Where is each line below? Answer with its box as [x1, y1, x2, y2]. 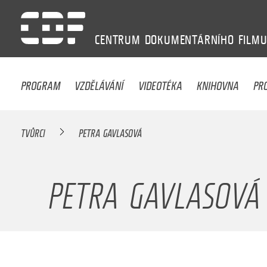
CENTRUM [95, 32, 141, 47]
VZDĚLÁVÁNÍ [74, 71, 124, 94]
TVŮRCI [21, 122, 46, 141]
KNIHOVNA [197, 71, 240, 94]
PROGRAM [21, 71, 61, 94]
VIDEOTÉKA [138, 71, 182, 94]
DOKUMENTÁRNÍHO [144, 32, 234, 47]
